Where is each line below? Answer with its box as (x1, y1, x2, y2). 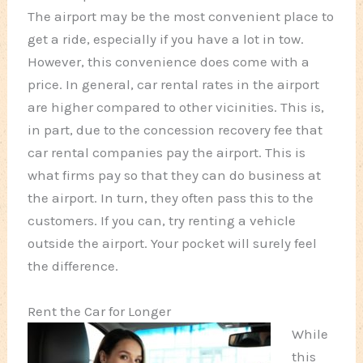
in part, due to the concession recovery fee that (28, 122, 323, 139)
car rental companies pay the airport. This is (28, 144, 306, 161)
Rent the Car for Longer (28, 302, 172, 319)
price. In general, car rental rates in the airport (28, 76, 320, 93)
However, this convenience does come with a (28, 53, 310, 70)
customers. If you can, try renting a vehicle (28, 212, 297, 229)
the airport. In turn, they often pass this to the (28, 190, 314, 207)
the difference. (28, 258, 119, 275)
